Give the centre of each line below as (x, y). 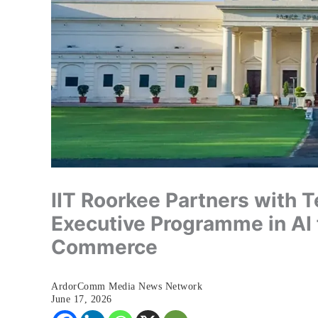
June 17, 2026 (82, 299)
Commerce (104, 247)
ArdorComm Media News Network (127, 286)
